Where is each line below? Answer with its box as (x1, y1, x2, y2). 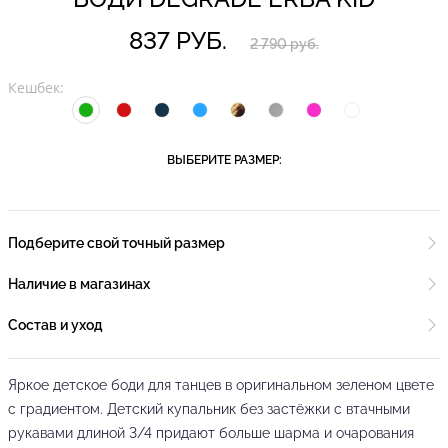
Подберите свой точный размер (8, 235, 225, 251)
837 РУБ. (129, 26, 227, 55)
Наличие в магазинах (8, 276, 150, 292)
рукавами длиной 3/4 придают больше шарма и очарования (8, 425, 414, 441)
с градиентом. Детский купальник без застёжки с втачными (8, 401, 410, 417)
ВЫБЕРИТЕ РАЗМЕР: (166, 153, 282, 167)
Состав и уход (8, 317, 103, 333)
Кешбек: (8, 78, 64, 97)
